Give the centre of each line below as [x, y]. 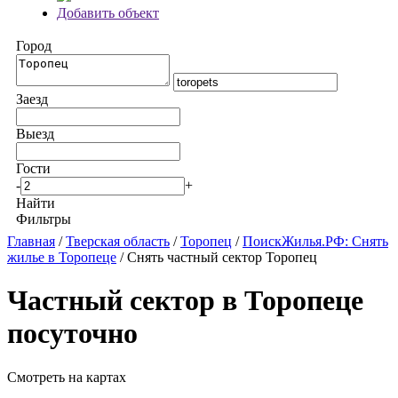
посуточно [72, 334]
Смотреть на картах [67, 377]
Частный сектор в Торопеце [185, 301]
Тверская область [118, 241]
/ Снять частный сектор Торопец [219, 257]
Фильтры [44, 219]
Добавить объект [108, 13]
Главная [31, 241]
